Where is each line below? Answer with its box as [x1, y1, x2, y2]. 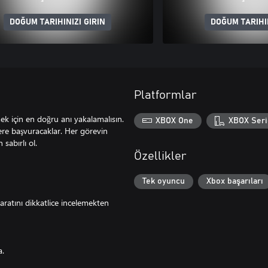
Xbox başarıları [206, 177, 263, 186]
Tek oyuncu [142, 177, 185, 186]
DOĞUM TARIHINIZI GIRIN [10, 18, 105, 26]
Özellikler [134, 150, 187, 162]
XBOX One [156, 116, 194, 125]
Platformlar [134, 89, 197, 101]
